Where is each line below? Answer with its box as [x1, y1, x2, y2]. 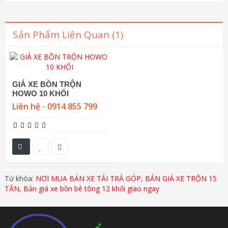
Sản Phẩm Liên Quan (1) [13, 27, 123, 41]
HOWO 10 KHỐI [12, 89, 69, 98]
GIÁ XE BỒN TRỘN [12, 79, 81, 89]
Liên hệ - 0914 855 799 [12, 100, 97, 112]
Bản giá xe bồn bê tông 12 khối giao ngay [23, 183, 159, 193]
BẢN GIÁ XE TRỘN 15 [145, 173, 217, 183]
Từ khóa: [5, 173, 36, 183]
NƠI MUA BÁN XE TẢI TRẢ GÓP [36, 173, 141, 183]
